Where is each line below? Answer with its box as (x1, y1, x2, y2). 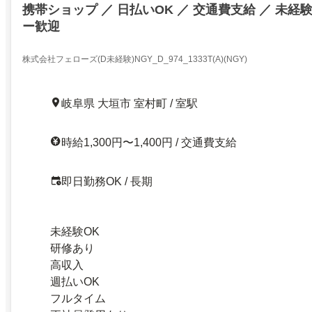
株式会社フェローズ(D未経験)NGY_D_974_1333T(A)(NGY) (22, 54, 247, 65)
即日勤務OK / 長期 (61, 175, 153, 188)
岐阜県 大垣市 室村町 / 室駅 (61, 97, 198, 110)
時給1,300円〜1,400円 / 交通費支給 (61, 136, 237, 149)
